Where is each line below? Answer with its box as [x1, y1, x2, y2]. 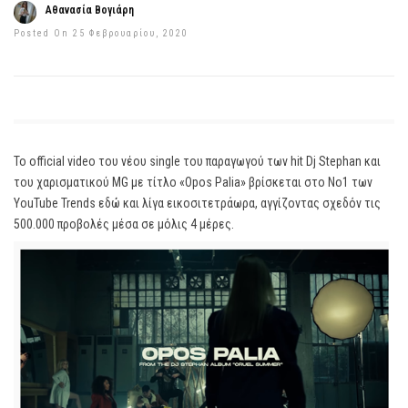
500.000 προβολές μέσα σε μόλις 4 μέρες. [14, 217, 234, 231]
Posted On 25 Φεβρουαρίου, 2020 [14, 28, 189, 38]
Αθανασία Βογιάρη [46, 4, 134, 16]
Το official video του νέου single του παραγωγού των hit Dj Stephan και [14, 154, 381, 168]
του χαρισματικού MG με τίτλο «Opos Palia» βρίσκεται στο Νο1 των [14, 175, 372, 189]
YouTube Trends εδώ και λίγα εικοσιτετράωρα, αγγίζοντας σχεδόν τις [14, 196, 381, 210]
